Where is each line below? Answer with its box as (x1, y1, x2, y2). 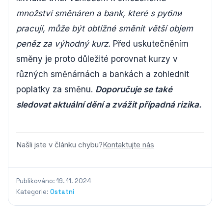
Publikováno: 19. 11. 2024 (16, 177, 91, 185)
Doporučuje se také (95, 84, 172, 94)
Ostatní (50, 188, 74, 196)
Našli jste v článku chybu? (16, 140, 103, 149)
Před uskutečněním (110, 39, 189, 49)
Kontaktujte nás (103, 140, 154, 149)
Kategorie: (16, 188, 50, 196)
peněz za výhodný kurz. (16, 39, 110, 49)
